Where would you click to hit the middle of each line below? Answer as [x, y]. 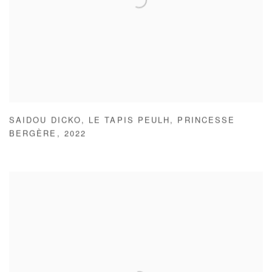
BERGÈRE [33, 135]
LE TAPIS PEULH [130, 121]
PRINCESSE [206, 121]
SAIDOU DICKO [45, 121]
